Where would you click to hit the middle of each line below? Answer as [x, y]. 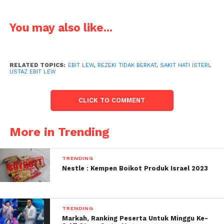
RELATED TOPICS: [37, 65]
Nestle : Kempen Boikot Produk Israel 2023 [135, 168]
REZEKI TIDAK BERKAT [127, 65]
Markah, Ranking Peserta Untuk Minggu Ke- [135, 218]
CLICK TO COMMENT [112, 100]
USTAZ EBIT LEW [32, 72]
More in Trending [59, 132]
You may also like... [61, 28]
